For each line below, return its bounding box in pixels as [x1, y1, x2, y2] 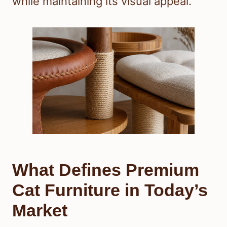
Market [12, 201, 67, 220]
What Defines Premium [12, 160, 199, 180]
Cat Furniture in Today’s [12, 180, 208, 200]
